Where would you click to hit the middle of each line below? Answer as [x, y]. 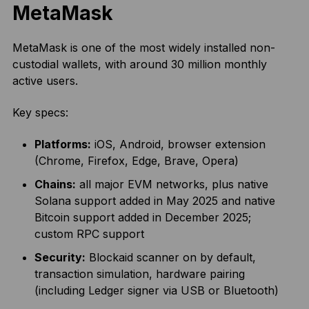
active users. [45, 81]
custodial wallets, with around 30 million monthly [139, 64]
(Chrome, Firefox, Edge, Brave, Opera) [136, 161]
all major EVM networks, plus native [172, 184]
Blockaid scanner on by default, [170, 257]
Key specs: [40, 112]
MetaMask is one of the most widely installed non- [143, 48]
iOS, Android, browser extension [178, 144]
